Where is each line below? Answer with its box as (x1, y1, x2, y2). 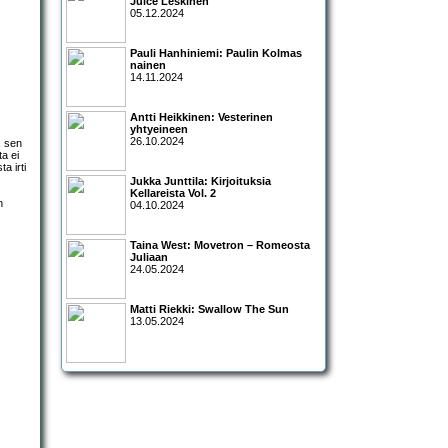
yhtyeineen (130, 123, 188, 136)
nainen (130, 59, 166, 72)
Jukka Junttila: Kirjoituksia (130, 175, 271, 188)
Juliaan (130, 251, 168, 264)
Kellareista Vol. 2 (130, 187, 216, 200)
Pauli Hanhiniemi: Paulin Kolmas (130, 47, 302, 60)
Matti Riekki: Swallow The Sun (130, 303, 289, 316)
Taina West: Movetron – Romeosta (130, 239, 310, 252)
